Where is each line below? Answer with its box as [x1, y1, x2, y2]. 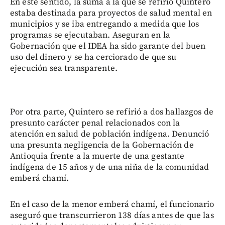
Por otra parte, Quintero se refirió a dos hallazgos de [10, 106, 214, 118]
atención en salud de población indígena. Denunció [10, 129, 209, 140]
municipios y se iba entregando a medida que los [10, 19, 199, 30]
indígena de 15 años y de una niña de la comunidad [10, 162, 209, 173]
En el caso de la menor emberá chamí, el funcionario [10, 199, 214, 210]
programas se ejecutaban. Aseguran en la [10, 30, 170, 41]
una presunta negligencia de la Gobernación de [10, 140, 194, 151]
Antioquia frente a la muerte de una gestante [10, 151, 185, 162]
